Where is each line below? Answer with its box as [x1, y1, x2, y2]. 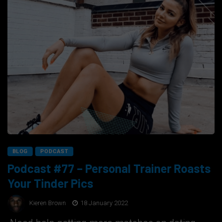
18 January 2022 [79, 199, 128, 207]
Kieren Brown [29, 199, 66, 207]
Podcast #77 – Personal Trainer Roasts [7, 161, 211, 175]
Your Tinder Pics [7, 175, 93, 190]
